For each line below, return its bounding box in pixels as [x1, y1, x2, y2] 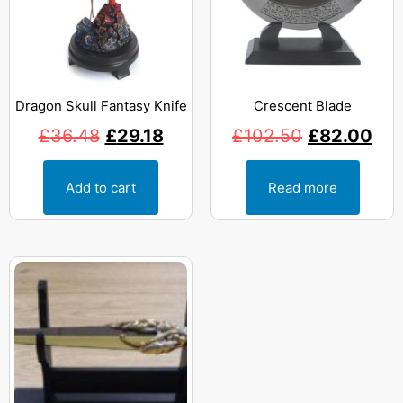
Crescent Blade [253, 96, 352, 114]
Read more [267, 179, 337, 196]
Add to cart [66, 179, 136, 196]
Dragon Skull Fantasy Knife [14, 96, 187, 114]
